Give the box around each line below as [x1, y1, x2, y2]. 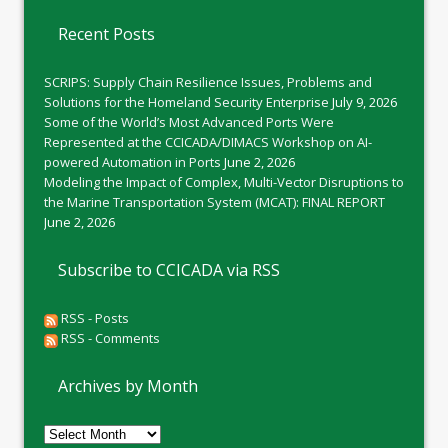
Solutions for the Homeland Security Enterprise [44, 93, 329, 112]
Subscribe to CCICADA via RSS [58, 259, 280, 282]
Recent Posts [58, 23, 155, 46]
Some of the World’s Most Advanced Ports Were [44, 113, 334, 132]
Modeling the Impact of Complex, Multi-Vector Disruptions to [44, 173, 404, 192]
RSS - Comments [58, 329, 160, 348]
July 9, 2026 [332, 93, 397, 112]
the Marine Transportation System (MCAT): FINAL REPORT [44, 193, 385, 212]
